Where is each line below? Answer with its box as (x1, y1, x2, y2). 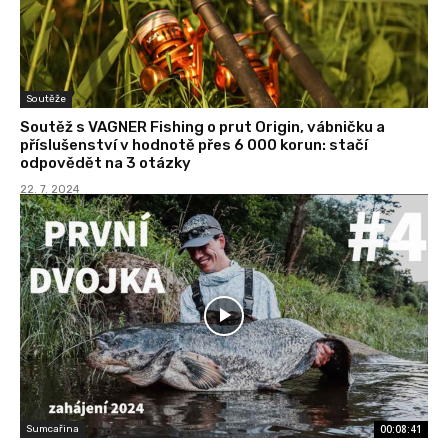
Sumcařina (26, 423, 79, 436)
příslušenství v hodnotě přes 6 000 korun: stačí (20, 135, 368, 154)
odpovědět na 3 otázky (20, 153, 191, 172)
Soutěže (26, 92, 66, 105)
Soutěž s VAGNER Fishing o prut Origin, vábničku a (20, 117, 385, 136)
